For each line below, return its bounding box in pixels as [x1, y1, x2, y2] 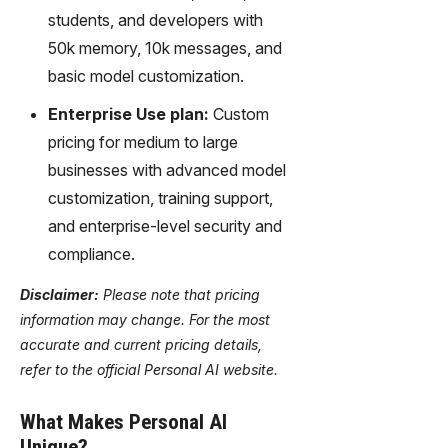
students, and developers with [48, 9, 263, 30]
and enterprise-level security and [48, 215, 282, 236]
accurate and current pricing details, [20, 335, 262, 353]
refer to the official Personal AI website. [20, 360, 278, 378]
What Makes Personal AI [20, 409, 227, 434]
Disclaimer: [20, 285, 99, 303]
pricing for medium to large [48, 131, 238, 152]
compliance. [48, 243, 135, 264]
